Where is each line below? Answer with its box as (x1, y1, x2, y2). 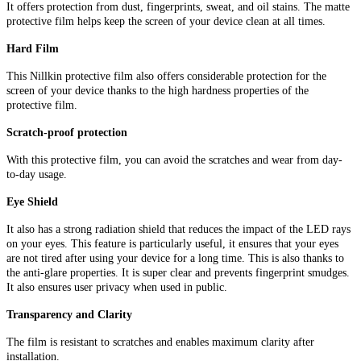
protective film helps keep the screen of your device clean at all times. (6, 15, 326, 27)
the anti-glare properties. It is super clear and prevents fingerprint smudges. (6, 266, 350, 279)
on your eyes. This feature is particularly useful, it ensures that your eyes (6, 237, 338, 250)
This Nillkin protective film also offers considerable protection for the (6, 69, 326, 82)
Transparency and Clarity (6, 308, 132, 321)
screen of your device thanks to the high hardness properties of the (6, 84, 309, 97)
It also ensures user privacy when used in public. (6, 280, 227, 293)
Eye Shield (6, 195, 58, 208)
